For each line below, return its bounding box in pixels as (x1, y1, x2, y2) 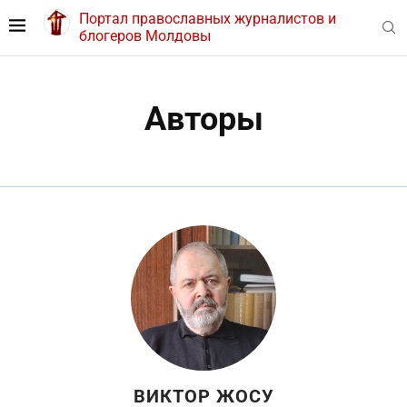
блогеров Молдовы (78, 27, 211, 45)
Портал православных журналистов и (78, 10, 336, 28)
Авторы (144, 99, 263, 138)
